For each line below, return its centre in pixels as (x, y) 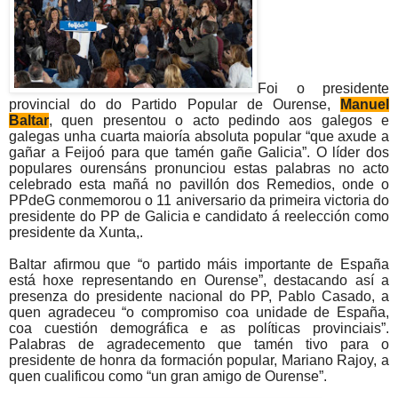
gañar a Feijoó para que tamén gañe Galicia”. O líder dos (199, 152)
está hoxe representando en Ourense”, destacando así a (199, 280)
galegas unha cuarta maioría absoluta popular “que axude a (199, 136)
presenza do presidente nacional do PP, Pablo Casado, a (199, 296)
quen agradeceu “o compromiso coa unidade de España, (199, 312)
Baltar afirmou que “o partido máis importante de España (199, 264)
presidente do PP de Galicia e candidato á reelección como (199, 216)
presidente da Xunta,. (76, 232)
